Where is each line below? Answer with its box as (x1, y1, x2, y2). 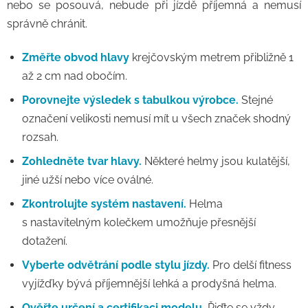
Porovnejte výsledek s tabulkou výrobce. (22, 93, 239, 107)
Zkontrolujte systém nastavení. (22, 197, 186, 210)
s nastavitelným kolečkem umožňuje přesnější (22, 216, 256, 229)
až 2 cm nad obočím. (22, 69, 127, 82)
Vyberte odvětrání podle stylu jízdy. (22, 258, 210, 272)
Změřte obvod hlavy (22, 51, 129, 64)
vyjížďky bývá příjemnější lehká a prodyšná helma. (22, 277, 276, 290)
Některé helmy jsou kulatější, (142, 155, 290, 168)
